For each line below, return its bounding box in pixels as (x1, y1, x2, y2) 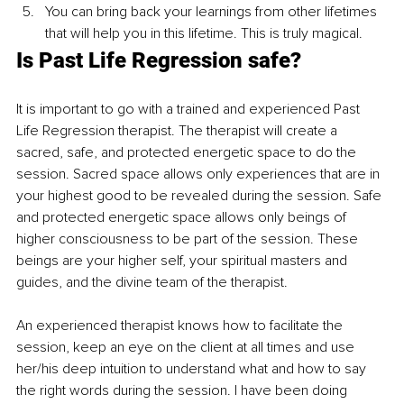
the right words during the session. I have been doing (16, 381, 351, 399)
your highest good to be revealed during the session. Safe (16, 186, 385, 205)
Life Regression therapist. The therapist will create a (16, 121, 341, 140)
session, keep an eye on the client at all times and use (16, 337, 358, 356)
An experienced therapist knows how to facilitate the (16, 316, 346, 335)
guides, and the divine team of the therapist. (16, 272, 291, 291)
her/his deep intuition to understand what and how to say (16, 359, 370, 378)
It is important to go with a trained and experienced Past (16, 99, 363, 118)
